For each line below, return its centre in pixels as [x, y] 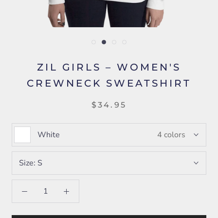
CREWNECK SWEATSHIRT [109, 83]
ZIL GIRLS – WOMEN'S [109, 67]
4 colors [171, 135]
